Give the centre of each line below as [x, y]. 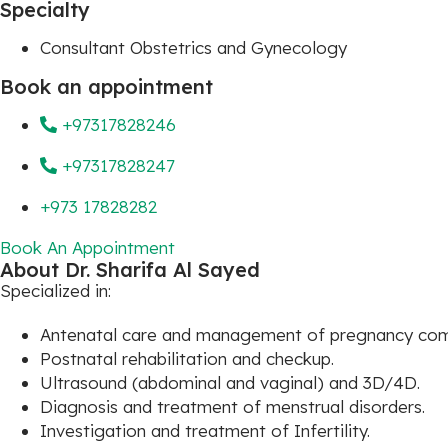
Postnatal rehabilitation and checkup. [187, 358]
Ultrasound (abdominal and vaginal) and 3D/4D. [230, 382]
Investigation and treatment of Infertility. [205, 430]
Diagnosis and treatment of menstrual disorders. [232, 406]
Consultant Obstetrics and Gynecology [193, 47]
